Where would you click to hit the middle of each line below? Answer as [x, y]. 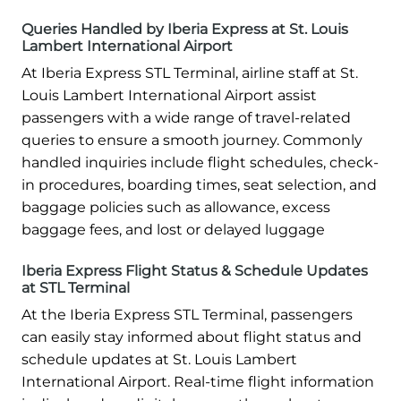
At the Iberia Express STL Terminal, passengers [187, 315]
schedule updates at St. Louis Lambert [159, 360]
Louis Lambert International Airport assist [169, 96]
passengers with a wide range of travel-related [186, 118]
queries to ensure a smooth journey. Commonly [192, 141]
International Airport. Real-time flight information [198, 382]
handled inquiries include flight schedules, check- [200, 163]
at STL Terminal [76, 288]
